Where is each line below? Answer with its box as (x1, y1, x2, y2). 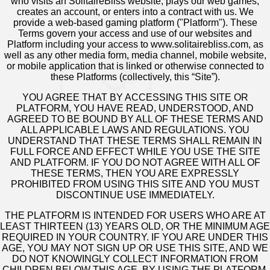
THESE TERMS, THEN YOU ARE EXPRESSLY (31, 168, 239, 179)
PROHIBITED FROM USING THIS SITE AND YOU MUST (10, 179, 260, 190)
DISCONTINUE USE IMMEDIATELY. (55, 190, 215, 201)
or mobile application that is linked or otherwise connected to (6, 61, 264, 72)
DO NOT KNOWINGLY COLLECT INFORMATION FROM (12, 254, 258, 265)
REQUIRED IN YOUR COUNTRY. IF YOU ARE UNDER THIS (2, 232, 268, 243)
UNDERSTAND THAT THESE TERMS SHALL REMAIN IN (8, 136, 262, 146)
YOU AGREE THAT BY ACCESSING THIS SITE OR (22, 92, 248, 103)
